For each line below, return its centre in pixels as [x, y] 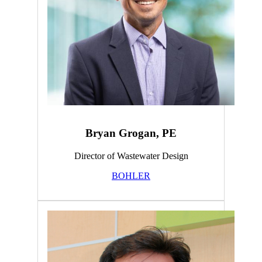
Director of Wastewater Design [131, 156]
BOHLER [131, 175]
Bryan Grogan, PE [131, 133]
